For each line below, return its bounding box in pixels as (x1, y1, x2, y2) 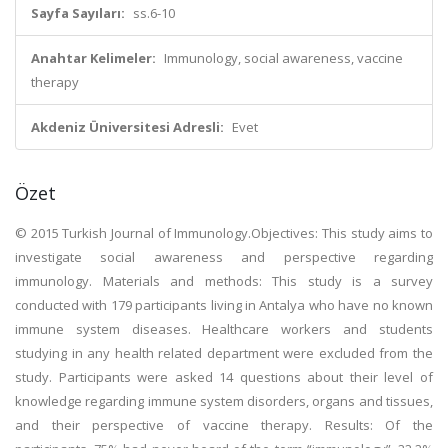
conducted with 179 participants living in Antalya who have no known (15, 296, 433, 314)
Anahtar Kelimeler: (31, 49, 156, 67)
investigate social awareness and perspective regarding (15, 248, 433, 266)
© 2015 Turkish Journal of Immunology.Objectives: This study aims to (15, 224, 433, 242)
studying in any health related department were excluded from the (15, 344, 433, 362)
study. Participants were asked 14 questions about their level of (15, 368, 433, 386)
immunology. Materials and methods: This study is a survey (15, 272, 433, 290)
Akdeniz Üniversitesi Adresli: (31, 118, 224, 136)
